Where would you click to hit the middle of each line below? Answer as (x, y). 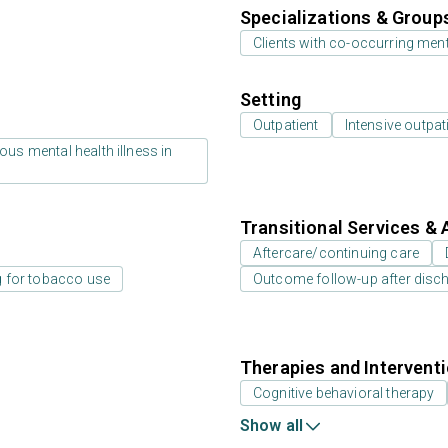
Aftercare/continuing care (336, 253)
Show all (272, 425)
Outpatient (286, 125)
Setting (271, 99)
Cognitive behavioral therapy (344, 393)
